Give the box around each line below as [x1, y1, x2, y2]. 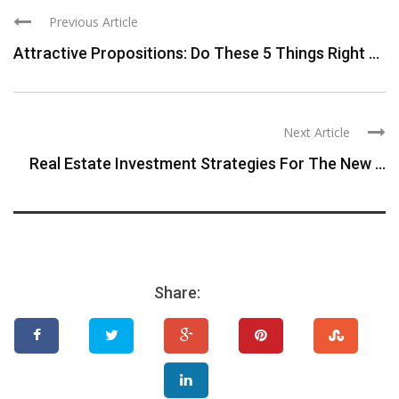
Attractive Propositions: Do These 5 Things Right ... [13, 44, 379, 63]
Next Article [283, 124, 350, 142]
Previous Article [49, 13, 138, 31]
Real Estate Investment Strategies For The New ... [29, 154, 386, 174]
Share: [154, 283, 200, 303]
